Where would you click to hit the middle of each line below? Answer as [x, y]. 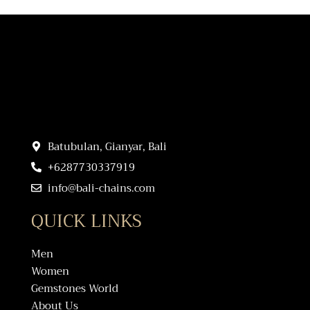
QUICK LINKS [86, 221]
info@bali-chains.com [101, 188]
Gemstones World [75, 288]
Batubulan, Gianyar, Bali [107, 146]
